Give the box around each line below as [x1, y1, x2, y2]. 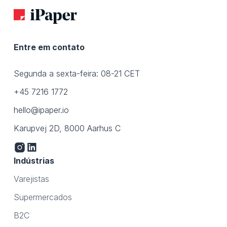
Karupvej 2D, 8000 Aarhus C [13, 123, 121, 133]
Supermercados [13, 192, 72, 202]
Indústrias [13, 156, 54, 166]
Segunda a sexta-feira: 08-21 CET [13, 68, 140, 79]
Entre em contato [13, 42, 85, 52]
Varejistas [13, 174, 49, 184]
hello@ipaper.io [13, 105, 69, 115]
